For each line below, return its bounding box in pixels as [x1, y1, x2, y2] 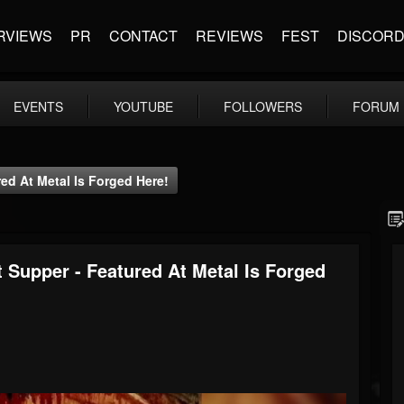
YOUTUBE [114, 97, 173, 115]
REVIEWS [196, 25, 263, 46]
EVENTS [14, 97, 63, 115]
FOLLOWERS [224, 97, 302, 115]
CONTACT [109, 25, 178, 46]
